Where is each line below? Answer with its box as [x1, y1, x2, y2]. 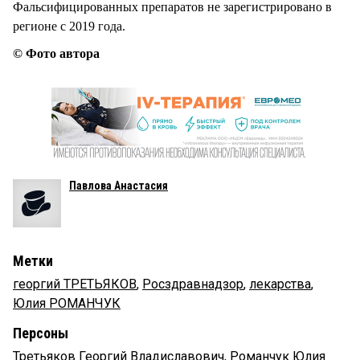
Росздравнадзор [142, 276, 243, 292]
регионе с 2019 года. [13, 19, 125, 34]
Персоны [13, 325, 68, 342]
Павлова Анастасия [69, 179, 168, 193]
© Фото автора [13, 47, 100, 61]
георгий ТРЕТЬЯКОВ [13, 276, 137, 292]
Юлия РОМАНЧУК [13, 296, 121, 312]
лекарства [249, 276, 311, 292]
